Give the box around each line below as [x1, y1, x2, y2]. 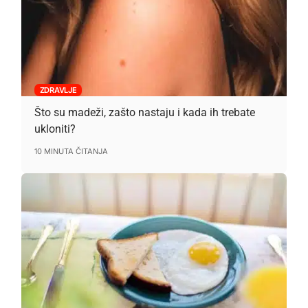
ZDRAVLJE [39, 85, 77, 95]
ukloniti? [34, 122, 76, 135]
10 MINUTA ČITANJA [34, 146, 108, 156]
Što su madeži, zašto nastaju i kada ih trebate [34, 105, 255, 119]
